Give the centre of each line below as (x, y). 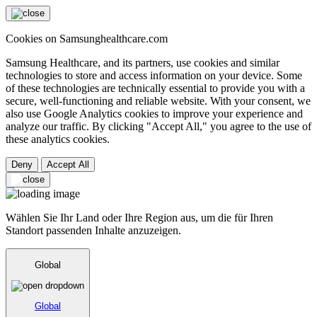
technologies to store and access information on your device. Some (154, 75)
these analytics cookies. (58, 139)
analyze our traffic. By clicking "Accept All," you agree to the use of (158, 126)
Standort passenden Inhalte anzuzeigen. (93, 230)
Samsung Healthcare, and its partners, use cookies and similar (143, 63)
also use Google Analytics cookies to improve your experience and (154, 114)
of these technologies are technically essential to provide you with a (155, 88)
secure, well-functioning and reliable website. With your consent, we (158, 101)
